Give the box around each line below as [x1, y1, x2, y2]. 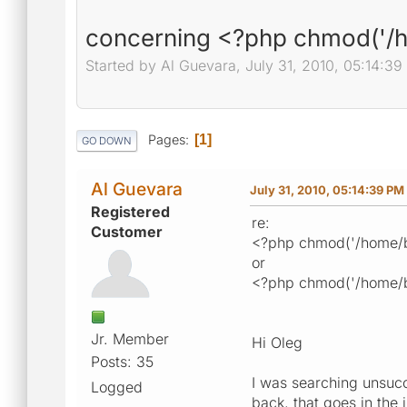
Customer [91, 222, 163, 241]
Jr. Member [91, 329, 169, 348]
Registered [91, 202, 170, 221]
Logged [91, 377, 143, 396]
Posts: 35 [91, 352, 154, 371]
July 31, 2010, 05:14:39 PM [250, 182, 404, 197]
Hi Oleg [252, 333, 303, 352]
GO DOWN [82, 134, 132, 147]
